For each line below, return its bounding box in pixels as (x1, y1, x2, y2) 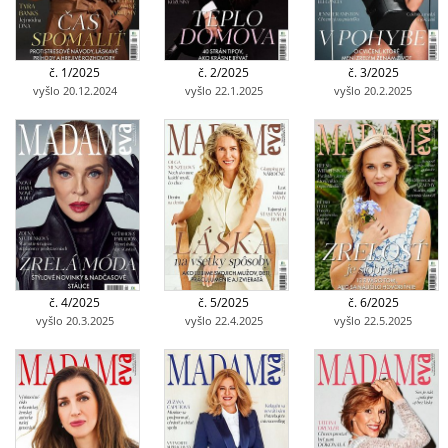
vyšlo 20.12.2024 (32, 82, 117, 98)
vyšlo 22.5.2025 (334, 312, 413, 328)
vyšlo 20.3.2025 (35, 312, 114, 328)
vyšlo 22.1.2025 (184, 82, 263, 98)
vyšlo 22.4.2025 (184, 312, 263, 328)
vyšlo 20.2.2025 (334, 82, 413, 98)
